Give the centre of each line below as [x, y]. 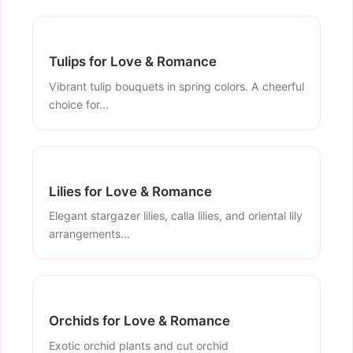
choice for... [79, 104]
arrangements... [89, 234]
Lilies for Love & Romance [130, 191]
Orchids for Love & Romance [139, 321]
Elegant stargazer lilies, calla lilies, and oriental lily [176, 216]
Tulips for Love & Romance [133, 62]
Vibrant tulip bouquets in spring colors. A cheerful [176, 86]
